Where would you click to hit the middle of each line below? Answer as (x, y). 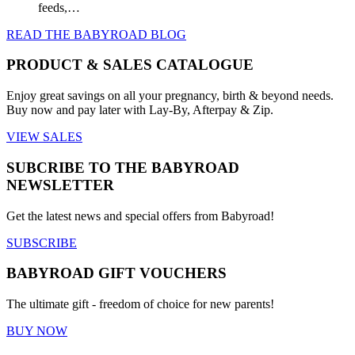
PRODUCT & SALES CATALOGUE (130, 65)
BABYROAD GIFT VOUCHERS (116, 273)
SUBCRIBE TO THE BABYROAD (123, 167)
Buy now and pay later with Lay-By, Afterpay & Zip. (140, 110)
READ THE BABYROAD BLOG (96, 34)
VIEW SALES (44, 137)
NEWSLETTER (60, 185)
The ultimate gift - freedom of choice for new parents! (140, 304)
